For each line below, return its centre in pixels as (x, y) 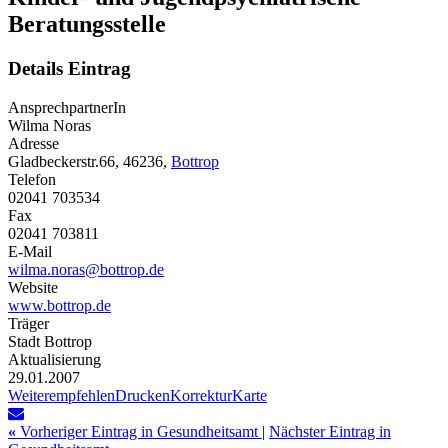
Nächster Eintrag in (330, 431)
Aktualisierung (54, 359)
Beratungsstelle (87, 23)
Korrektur (201, 395)
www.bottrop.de (59, 305)
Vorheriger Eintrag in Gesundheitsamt (139, 431)
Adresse (33, 143)
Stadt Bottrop (50, 341)
